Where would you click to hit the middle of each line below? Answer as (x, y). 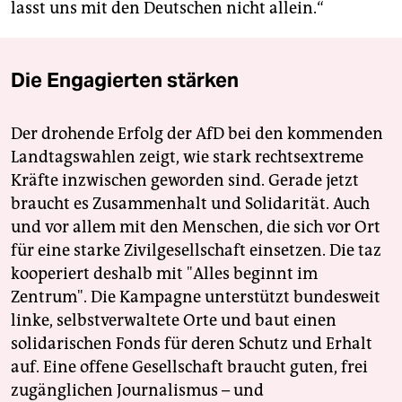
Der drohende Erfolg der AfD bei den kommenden (197, 134)
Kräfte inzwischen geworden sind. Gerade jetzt (185, 181)
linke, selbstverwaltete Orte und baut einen (174, 321)
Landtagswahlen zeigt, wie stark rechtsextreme (187, 157)
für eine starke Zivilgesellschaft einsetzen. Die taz (196, 251)
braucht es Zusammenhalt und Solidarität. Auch (190, 204)
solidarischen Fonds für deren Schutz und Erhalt (192, 344)
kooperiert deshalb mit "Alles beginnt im (164, 274)
